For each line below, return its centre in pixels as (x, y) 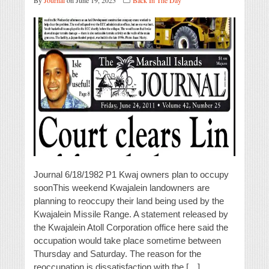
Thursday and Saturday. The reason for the (117, 254)
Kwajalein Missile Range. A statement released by (131, 214)
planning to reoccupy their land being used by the (129, 201)
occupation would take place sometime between (127, 241)
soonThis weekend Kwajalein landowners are (122, 188)
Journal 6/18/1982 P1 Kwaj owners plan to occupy (131, 175)
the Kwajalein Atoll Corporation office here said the (131, 228)
